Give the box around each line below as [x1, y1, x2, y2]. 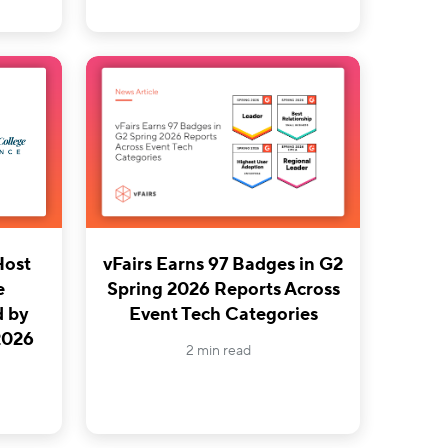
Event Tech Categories [128, 303, 318, 327]
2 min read [185, 342, 251, 361]
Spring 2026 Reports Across [106, 278, 340, 302]
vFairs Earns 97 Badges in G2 [103, 253, 344, 277]
